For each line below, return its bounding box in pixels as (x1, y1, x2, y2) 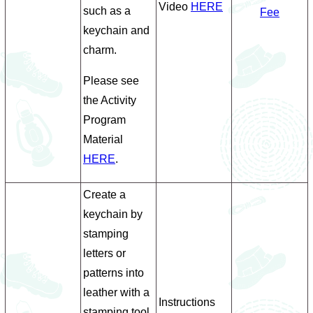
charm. (83, 44, 117, 56)
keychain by (83, 208, 143, 220)
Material (83, 133, 123, 145)
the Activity (83, 94, 136, 106)
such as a (83, 5, 131, 17)
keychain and (83, 24, 150, 36)
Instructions (159, 296, 215, 308)
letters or (83, 247, 126, 259)
